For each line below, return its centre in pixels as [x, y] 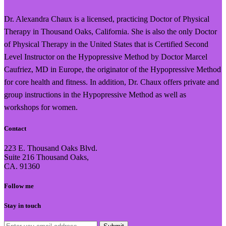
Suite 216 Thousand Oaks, [46, 157]
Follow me [19, 186]
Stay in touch [22, 205]
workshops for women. [41, 107]
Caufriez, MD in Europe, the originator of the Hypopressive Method [112, 69]
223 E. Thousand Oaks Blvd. [51, 148]
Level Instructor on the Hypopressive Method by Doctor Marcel [106, 56]
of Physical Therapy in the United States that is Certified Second [106, 44]
